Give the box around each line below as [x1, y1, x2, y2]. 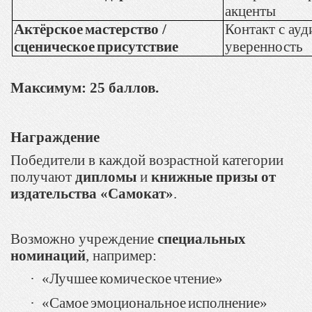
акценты [224, 2, 276, 19]
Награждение [10, 128, 100, 146]
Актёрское [13, 20, 83, 38]
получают [10, 168, 75, 185]
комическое [100, 270, 172, 287]
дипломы [75, 168, 136, 185]
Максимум [10, 79, 81, 97]
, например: [86, 247, 157, 264]
